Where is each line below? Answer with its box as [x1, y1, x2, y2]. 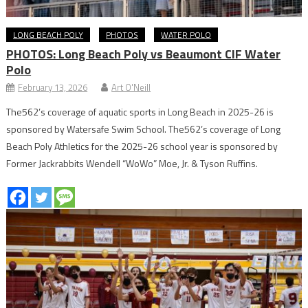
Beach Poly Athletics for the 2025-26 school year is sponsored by [6, 138, 278, 153]
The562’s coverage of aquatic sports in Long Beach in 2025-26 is [6, 104, 274, 119]
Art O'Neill [111, 80, 151, 94]
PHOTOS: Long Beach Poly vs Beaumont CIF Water [6, 44, 281, 63]
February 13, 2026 [18, 80, 88, 94]
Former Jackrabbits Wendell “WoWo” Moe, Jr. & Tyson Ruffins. [6, 155, 258, 170]
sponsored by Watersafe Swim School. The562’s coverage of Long [6, 121, 281, 136]
